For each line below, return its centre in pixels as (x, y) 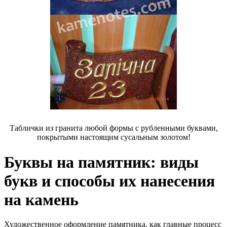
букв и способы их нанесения (109, 181)
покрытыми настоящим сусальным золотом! (113, 137)
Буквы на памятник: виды (101, 162)
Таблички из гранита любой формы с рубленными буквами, (113, 128)
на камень (41, 199)
